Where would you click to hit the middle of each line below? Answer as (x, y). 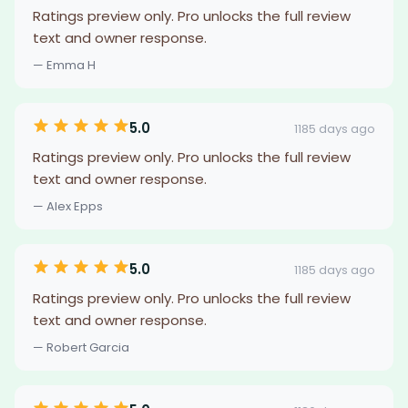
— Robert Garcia (81, 347)
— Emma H (64, 65)
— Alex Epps (68, 206)
